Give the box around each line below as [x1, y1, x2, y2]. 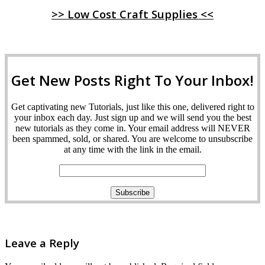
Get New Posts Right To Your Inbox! [11, 70, 254, 90]
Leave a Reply [5, 235, 79, 251]
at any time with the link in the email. [63, 144, 202, 154]
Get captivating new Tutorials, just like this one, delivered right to [11, 101, 254, 112]
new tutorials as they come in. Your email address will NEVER [15, 122, 250, 133]
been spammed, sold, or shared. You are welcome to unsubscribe [12, 133, 253, 144]
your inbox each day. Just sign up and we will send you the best [14, 112, 251, 122]
